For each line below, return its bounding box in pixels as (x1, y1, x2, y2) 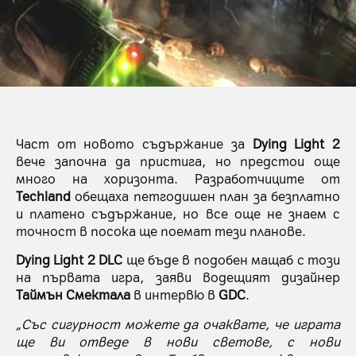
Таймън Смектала (16, 285, 130, 304)
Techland (16, 186, 71, 204)
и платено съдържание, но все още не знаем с (16, 203, 340, 222)
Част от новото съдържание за (16, 133, 253, 152)
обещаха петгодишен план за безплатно (71, 186, 340, 204)
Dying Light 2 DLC (16, 250, 123, 269)
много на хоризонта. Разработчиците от (16, 168, 340, 187)
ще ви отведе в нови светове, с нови (16, 331, 340, 350)
